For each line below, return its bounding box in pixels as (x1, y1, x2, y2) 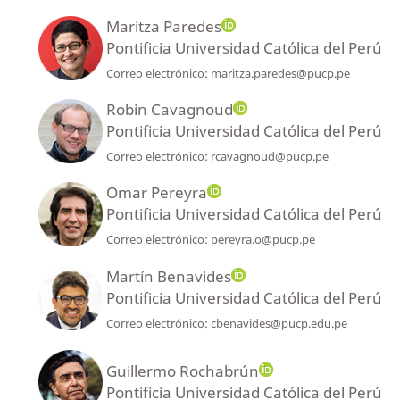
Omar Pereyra (105, 181, 207, 203)
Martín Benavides (105, 265, 231, 287)
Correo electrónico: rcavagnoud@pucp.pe (105, 148, 329, 165)
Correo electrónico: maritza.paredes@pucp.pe (105, 65, 350, 82)
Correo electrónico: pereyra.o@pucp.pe (105, 231, 315, 248)
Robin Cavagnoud (105, 98, 233, 120)
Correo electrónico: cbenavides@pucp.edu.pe (105, 315, 347, 332)
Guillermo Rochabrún (105, 360, 259, 381)
